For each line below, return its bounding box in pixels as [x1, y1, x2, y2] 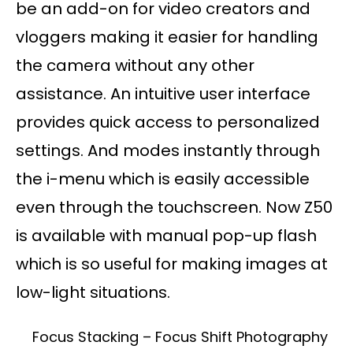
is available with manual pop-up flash [16, 225, 317, 247]
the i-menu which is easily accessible [16, 168, 310, 191]
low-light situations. [16, 281, 170, 304]
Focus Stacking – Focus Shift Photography [32, 327, 328, 347]
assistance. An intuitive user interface [16, 83, 310, 106]
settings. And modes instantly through [16, 139, 320, 162]
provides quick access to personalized [16, 111, 320, 134]
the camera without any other [16, 54, 255, 77]
